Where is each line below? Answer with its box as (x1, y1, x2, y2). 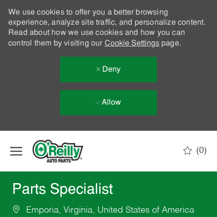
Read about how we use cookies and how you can (8, 29, 185, 37)
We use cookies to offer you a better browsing (8, 9, 168, 16)
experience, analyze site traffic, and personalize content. (8, 19, 206, 27)
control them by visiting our (8, 40, 105, 47)
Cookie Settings (104, 40, 159, 47)
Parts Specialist (12, 183, 113, 198)
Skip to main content (77, 132, 140, 139)
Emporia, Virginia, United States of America (23, 206, 194, 215)
